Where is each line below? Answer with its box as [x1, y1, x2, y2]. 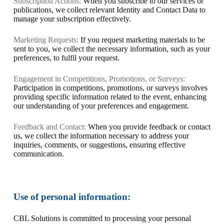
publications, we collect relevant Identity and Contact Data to [13, 5, 205, 14]
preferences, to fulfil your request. [13, 53, 119, 62]
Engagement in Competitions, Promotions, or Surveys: [13, 74, 185, 83]
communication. [13, 149, 64, 158]
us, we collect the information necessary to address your [13, 131, 189, 140]
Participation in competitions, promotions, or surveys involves [13, 83, 207, 92]
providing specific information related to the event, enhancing [13, 92, 206, 101]
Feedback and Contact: [13, 122, 86, 131]
